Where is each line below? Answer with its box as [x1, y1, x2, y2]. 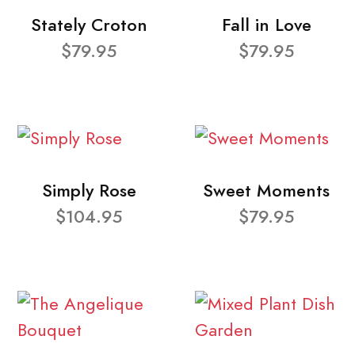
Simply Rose [41, 177, 136, 203]
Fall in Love [221, 12, 311, 37]
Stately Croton [30, 12, 147, 37]
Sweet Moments [203, 177, 330, 203]
